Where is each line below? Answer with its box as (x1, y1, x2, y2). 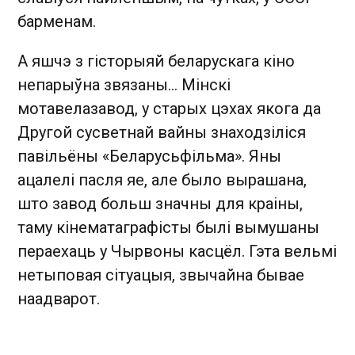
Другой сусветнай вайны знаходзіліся (17, 123, 306, 142)
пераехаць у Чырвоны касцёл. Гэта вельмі (17, 242, 337, 261)
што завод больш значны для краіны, (17, 194, 303, 213)
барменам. (17, 12, 96, 31)
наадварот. (17, 289, 100, 308)
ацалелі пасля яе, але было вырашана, (17, 170, 307, 189)
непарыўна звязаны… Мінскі (17, 75, 231, 94)
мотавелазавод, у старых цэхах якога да (17, 99, 321, 118)
